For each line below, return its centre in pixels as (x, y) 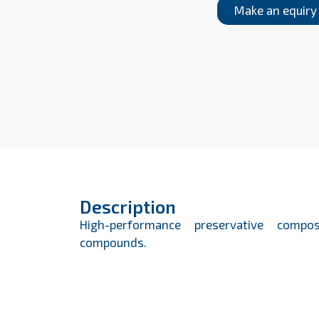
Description (128, 206)
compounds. (113, 242)
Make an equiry (276, 10)
